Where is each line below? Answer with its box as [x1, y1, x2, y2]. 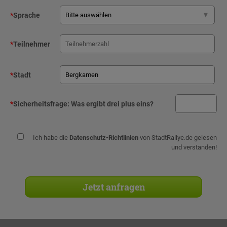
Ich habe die [33, 133, 69, 141]
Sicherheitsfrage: [13, 99, 69, 108]
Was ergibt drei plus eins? [71, 99, 154, 108]
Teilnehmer [13, 40, 50, 48]
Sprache [13, 11, 40, 19]
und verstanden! [171, 143, 217, 151]
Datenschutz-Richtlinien [69, 133, 138, 141]
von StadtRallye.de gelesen [138, 133, 217, 141]
